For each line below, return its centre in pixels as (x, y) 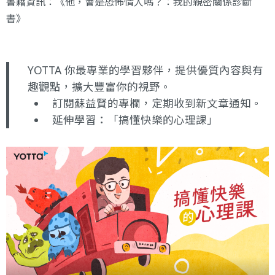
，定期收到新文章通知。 (201, 103)
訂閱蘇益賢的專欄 (96, 103)
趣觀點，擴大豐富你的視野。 (99, 86)
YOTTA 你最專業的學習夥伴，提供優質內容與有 (145, 70)
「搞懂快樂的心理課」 (163, 119)
